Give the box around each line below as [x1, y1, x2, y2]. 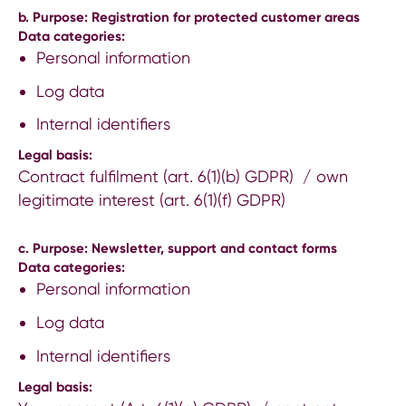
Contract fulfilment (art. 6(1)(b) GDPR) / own [18, 167, 348, 187]
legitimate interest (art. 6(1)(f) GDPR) [18, 190, 285, 210]
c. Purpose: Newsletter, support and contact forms [18, 240, 337, 257]
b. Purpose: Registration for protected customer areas [18, 8, 360, 25]
